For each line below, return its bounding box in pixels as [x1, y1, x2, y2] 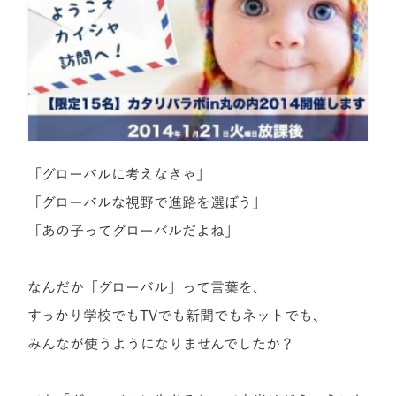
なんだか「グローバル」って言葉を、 [27, 280, 268, 295]
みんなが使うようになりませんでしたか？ [27, 337, 295, 352]
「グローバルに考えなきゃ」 [27, 167, 211, 182]
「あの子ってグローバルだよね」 [27, 224, 240, 239]
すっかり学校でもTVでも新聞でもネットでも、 [27, 308, 328, 324]
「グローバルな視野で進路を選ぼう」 [27, 195, 267, 210]
